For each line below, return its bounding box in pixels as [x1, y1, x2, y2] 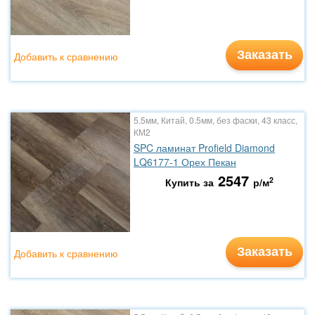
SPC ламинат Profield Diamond [134, 141, 275, 155]
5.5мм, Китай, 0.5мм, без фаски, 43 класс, [134, 114, 297, 126]
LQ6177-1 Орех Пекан [134, 155, 236, 169]
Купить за [165, 175, 214, 189]
